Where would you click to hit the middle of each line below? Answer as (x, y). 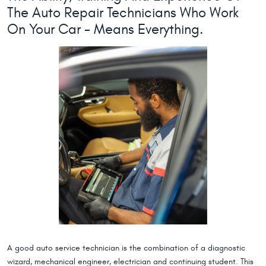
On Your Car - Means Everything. (105, 30)
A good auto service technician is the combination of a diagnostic (126, 248)
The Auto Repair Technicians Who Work (123, 13)
